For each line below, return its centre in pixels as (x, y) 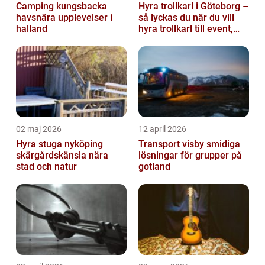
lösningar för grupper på (190, 155)
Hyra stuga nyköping (59, 144)
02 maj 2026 (39, 129)
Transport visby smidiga (172, 144)
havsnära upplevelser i (64, 17)
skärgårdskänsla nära (62, 155)
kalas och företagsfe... (186, 40)
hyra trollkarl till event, (186, 28)
